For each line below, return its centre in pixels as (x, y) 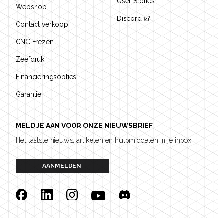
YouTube (107, 194)
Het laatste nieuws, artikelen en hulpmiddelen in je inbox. (104, 140)
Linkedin (55, 194)
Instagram (84, 194)
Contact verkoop (42, 24)
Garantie (28, 94)
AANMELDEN (62, 166)
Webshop (31, 7)
